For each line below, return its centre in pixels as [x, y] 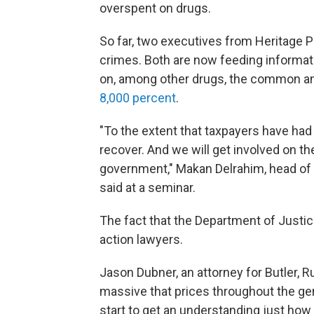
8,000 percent [138, 98]
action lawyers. [141, 240]
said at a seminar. [148, 188]
